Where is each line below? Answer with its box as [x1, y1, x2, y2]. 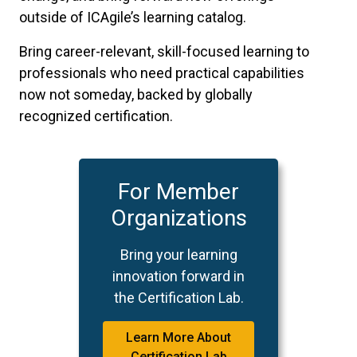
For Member [118, 178, 239, 206]
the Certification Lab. [113, 289, 244, 307]
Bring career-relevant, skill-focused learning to [19, 43, 309, 61]
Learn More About [126, 330, 231, 346]
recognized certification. [19, 108, 173, 125]
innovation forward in [112, 268, 245, 285]
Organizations [110, 205, 247, 232]
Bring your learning [120, 246, 237, 264]
